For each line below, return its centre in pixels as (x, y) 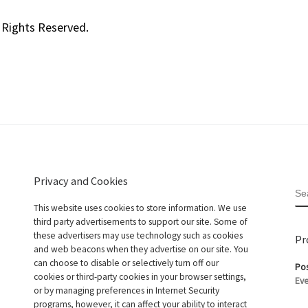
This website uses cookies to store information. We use (140, 208)
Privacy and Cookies (81, 181)
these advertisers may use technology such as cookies (138, 236)
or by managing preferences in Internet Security (126, 291)
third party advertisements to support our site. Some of (141, 222)
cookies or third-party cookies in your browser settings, (140, 277)
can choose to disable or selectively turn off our (126, 263)
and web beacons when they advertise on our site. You (141, 250)
